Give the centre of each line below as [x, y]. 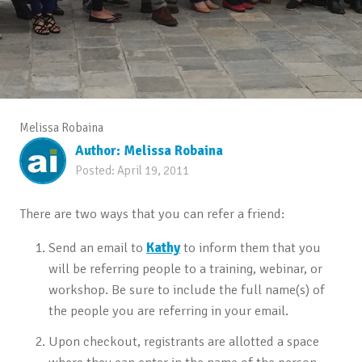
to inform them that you [252, 247]
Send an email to [95, 247]
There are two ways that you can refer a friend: [152, 213]
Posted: [96, 171]
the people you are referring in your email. [168, 310]
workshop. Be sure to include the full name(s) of [186, 289]
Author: [99, 151]
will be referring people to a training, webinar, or [185, 268]
